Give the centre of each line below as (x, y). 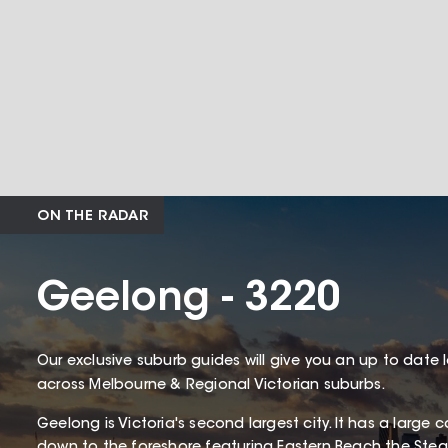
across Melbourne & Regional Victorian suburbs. (213, 385)
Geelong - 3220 (189, 299)
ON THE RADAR (93, 216)
